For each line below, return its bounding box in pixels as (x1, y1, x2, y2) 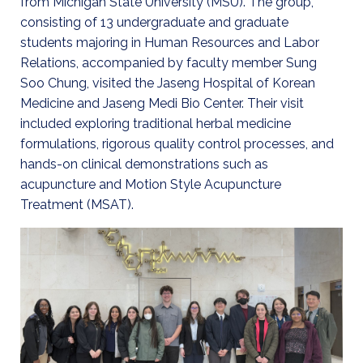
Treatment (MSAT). (20, 196, 134, 212)
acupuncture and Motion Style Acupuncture (20, 176, 281, 192)
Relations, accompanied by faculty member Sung (20, 54, 317, 70)
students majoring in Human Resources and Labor (20, 34, 319, 50)
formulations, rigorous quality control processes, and (20, 135, 334, 152)
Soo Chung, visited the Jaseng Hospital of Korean (20, 75, 315, 91)
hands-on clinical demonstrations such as (20, 156, 268, 172)
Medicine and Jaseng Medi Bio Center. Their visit (20, 95, 304, 111)
